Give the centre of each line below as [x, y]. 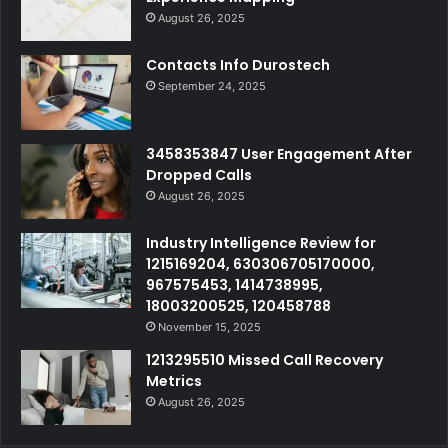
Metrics [174, 380]
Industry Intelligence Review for [261, 242]
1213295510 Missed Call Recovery [264, 359]
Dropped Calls [199, 174]
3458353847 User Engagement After [279, 153]
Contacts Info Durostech [238, 64]
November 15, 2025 [209, 326]
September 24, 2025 [212, 85]
